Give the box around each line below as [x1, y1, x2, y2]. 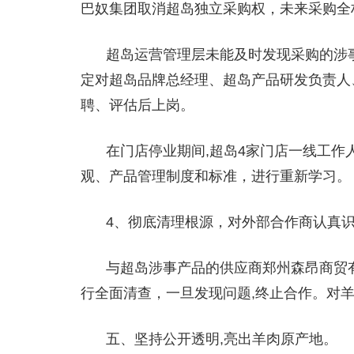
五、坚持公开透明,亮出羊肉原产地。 [106, 331, 337, 347]
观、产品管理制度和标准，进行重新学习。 [81, 168, 351, 184]
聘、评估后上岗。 [81, 97, 194, 113]
